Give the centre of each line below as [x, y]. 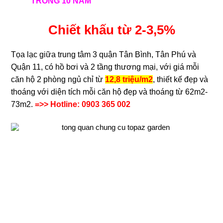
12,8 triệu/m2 [129, 79]
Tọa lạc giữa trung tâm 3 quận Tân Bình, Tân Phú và [104, 54]
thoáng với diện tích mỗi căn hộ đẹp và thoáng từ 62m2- [110, 92]
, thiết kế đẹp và [181, 79]
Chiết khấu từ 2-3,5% [111, 30]
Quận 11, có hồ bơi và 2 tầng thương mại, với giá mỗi [105, 67]
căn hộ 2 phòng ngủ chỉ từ [58, 79]
